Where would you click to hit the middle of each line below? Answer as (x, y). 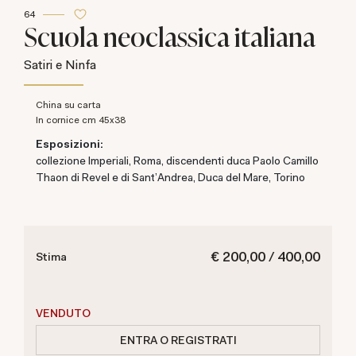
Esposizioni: (70, 144)
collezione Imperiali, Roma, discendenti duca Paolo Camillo (177, 161)
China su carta (72, 105)
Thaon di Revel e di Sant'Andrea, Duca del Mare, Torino (172, 177)
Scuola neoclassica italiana (170, 36)
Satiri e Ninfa (60, 65)
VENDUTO (63, 313)
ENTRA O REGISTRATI (178, 340)
